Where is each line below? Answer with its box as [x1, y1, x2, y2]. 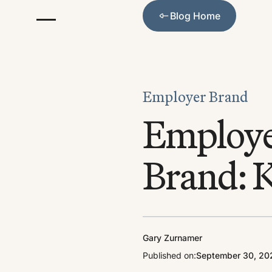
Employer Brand [142, 87, 248, 106]
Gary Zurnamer [142, 232, 202, 243]
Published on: [142, 250, 196, 260]
